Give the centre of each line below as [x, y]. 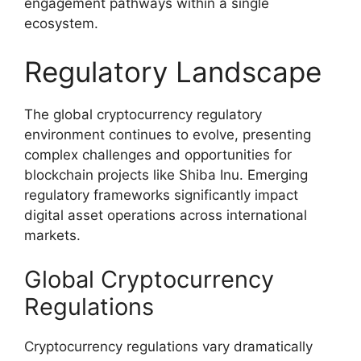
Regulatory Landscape [173, 71]
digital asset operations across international [166, 215]
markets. [52, 235]
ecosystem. [61, 24]
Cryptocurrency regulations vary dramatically [168, 347]
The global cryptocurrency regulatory [143, 114]
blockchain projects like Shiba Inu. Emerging [166, 174]
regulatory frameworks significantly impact [161, 195]
